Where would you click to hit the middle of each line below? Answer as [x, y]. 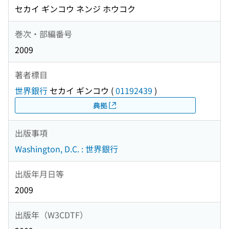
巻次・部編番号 [43, 33]
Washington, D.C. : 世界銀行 [66, 149]
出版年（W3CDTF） [51, 214]
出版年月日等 [39, 174]
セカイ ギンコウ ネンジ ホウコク [75, 9]
